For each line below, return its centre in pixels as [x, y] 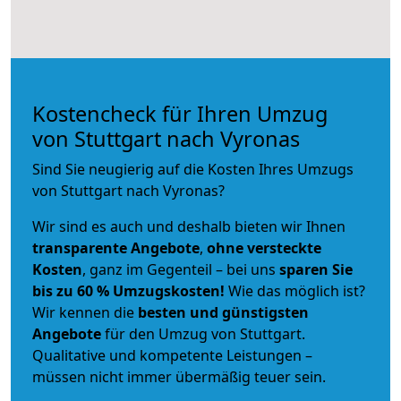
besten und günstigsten [223, 312]
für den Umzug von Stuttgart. [203, 333]
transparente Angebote [116, 247]
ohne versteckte [262, 247]
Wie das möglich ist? [295, 290]
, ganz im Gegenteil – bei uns [181, 269]
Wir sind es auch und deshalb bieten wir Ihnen [189, 226]
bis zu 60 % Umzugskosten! [128, 290]
